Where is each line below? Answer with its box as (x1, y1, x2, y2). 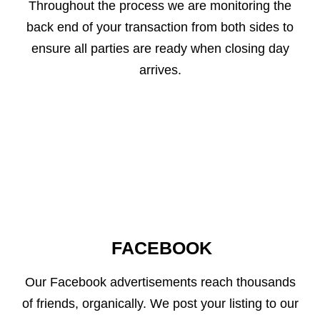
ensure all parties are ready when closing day (31, 41, 289, 56)
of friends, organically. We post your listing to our (21, 296, 299, 311)
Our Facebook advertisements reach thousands (24, 275, 296, 289)
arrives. (139, 63, 181, 77)
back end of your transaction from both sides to (26, 20, 294, 34)
